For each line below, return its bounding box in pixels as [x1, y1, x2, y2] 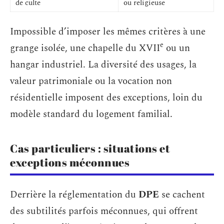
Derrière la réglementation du [10, 187, 138, 202]
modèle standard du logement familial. [10, 106, 172, 121]
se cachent [159, 187, 205, 202]
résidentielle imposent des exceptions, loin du [10, 90, 202, 105]
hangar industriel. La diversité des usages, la [10, 57, 196, 72]
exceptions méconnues [10, 154, 129, 169]
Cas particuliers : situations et [10, 140, 170, 155]
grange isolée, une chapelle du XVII [10, 40, 160, 55]
